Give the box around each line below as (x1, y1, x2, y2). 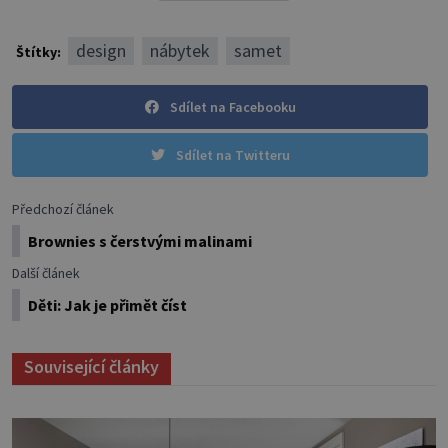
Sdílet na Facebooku (169, 98, 296, 117)
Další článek (12, 264, 80, 283)
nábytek (150, 39, 210, 63)
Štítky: (16, 43, 64, 62)
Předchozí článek (12, 200, 114, 219)
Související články (24, 355, 159, 379)
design (76, 39, 126, 63)
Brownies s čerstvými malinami (28, 231, 252, 252)
